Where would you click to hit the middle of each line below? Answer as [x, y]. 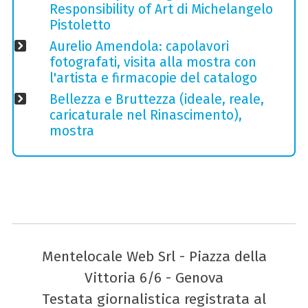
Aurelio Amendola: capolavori [139, 46]
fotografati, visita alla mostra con [153, 62]
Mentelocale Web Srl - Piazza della [154, 256]
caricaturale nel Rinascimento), [145, 115]
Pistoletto [80, 25]
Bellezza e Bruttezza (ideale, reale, [156, 99]
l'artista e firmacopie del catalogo [153, 78]
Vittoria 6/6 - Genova [154, 278]
